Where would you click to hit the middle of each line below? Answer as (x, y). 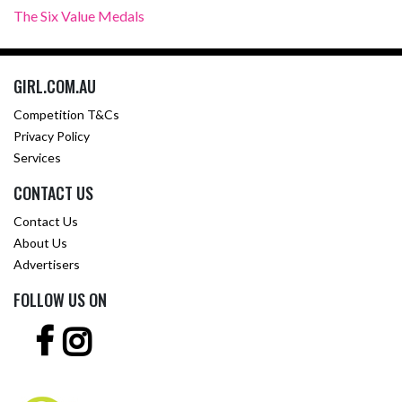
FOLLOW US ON (60, 300)
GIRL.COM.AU (55, 86)
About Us (40, 243)
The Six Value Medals (79, 16)
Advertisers (47, 264)
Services (37, 157)
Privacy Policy (52, 136)
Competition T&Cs (66, 114)
